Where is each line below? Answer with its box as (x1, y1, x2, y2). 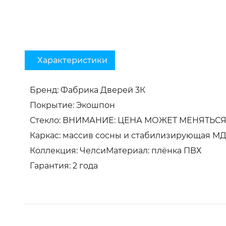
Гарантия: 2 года (30, 160, 98, 171)
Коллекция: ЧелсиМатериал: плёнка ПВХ (30, 145, 202, 155)
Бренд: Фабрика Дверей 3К (30, 85, 146, 95)
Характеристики (37, 55, 108, 65)
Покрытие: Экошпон (30, 100, 116, 110)
